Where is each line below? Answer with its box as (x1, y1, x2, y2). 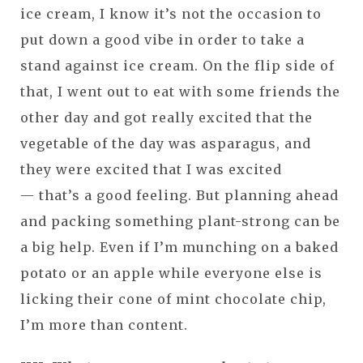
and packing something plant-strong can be (20, 212, 340, 229)
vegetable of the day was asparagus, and (20, 135, 311, 152)
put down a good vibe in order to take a (20, 31, 305, 48)
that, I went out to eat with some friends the (20, 83, 340, 100)
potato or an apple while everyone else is (20, 264, 322, 281)
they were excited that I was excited (20, 160, 282, 177)
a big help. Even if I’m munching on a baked (20, 238, 339, 255)
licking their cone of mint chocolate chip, (20, 290, 327, 307)
